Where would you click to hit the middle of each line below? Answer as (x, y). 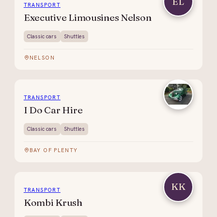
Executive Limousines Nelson (87, 17)
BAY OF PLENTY (54, 150)
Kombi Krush (53, 203)
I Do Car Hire (53, 110)
